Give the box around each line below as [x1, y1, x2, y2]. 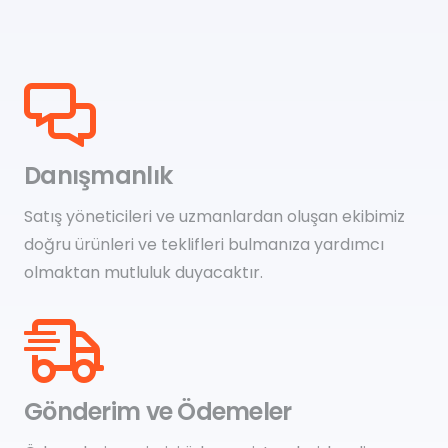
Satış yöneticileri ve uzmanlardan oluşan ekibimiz [24, 205, 405, 229]
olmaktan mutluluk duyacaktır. [24, 261, 263, 285]
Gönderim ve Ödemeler [24, 395, 292, 429]
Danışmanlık [24, 159, 173, 193]
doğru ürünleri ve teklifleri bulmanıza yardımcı [24, 233, 384, 257]
